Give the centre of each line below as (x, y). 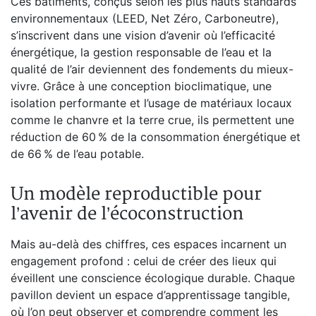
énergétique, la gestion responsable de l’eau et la (141, 52)
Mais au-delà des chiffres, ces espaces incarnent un (148, 244)
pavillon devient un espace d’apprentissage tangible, (150, 295)
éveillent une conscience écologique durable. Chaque (153, 278)
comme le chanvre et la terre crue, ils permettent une (152, 120)
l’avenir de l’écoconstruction (127, 214)
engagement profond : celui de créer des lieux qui (144, 261)
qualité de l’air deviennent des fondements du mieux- (152, 69)
